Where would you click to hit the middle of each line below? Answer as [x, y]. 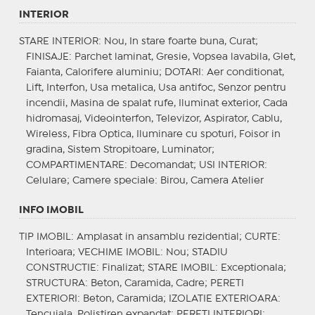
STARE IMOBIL [181, 268]
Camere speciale [113, 180]
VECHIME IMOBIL [119, 252]
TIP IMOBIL [45, 237]
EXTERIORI [51, 298]
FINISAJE [47, 57]
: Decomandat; [161, 165]
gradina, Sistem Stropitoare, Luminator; [120, 149]
